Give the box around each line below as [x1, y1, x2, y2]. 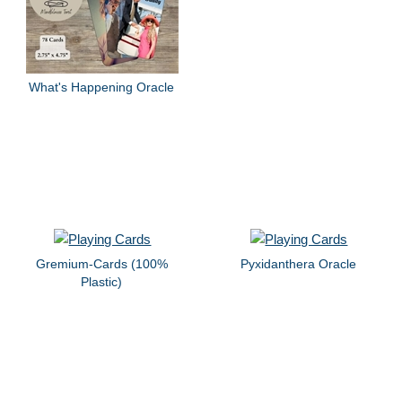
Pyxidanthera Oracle [240, 256, 356, 271]
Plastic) [81, 274, 123, 289]
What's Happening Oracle [29, 80, 175, 95]
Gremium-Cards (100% [35, 256, 168, 271]
